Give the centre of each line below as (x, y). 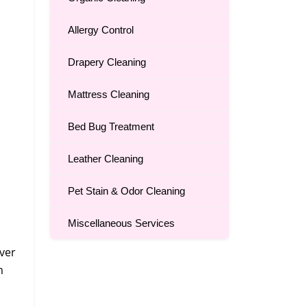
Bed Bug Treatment (111, 127)
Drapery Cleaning (107, 62)
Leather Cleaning (106, 159)
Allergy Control (101, 30)
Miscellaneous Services (121, 223)
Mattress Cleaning (109, 95)
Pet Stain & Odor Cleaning (126, 191)
